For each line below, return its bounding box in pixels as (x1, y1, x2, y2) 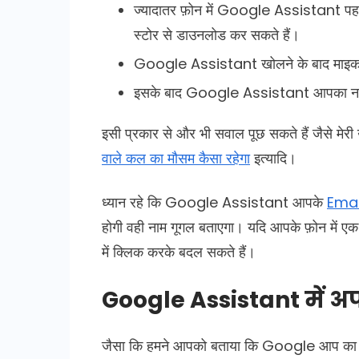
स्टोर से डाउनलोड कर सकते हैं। (134, 24, 300, 45)
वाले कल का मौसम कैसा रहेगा (102, 147, 250, 168)
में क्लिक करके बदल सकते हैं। (102, 241, 256, 262)
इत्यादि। (250, 147, 296, 168)
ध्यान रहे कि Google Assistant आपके (102, 192, 327, 212)
